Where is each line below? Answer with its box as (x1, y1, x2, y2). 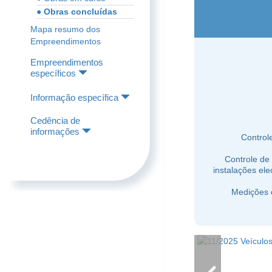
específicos (30, 68, 76, 78)
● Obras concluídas (36, 7, 117, 16)
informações (30, 126, 80, 137)
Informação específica (30, 92, 118, 103)
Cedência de (30, 115, 80, 126)
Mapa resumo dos (30, 24, 100, 34)
